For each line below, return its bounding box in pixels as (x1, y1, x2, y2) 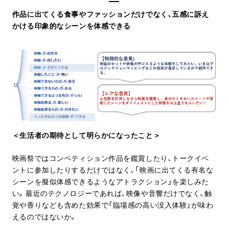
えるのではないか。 (12, 211, 77, 221)
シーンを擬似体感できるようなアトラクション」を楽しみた (12, 176, 210, 186)
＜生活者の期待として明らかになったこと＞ (12, 130, 161, 140)
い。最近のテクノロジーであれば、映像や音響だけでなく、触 (12, 188, 212, 198)
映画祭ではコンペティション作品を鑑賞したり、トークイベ (12, 153, 210, 163)
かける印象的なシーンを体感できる (12, 20, 131, 31)
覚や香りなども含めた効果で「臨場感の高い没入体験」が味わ (12, 199, 214, 210)
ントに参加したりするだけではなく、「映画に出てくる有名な (12, 164, 214, 175)
